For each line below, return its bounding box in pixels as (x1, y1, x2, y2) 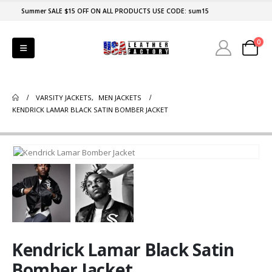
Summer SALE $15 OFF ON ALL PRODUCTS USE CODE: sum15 (21, 7, 209, 15)
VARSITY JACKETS (36, 93, 92, 102)
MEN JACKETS (98, 93, 142, 102)
